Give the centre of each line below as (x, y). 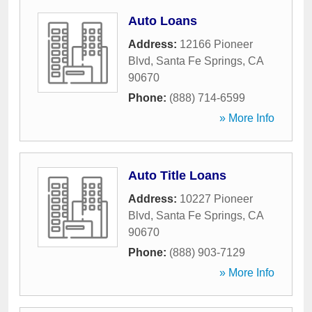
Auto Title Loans (177, 175)
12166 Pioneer (216, 44)
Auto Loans (163, 21)
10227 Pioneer (216, 199)
